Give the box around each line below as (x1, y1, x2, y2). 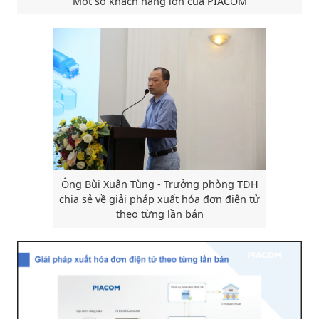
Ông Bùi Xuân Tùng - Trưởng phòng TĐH (61, 177, 258, 191)
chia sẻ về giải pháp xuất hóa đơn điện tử (59, 192, 260, 206)
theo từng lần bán (115, 207, 204, 221)
